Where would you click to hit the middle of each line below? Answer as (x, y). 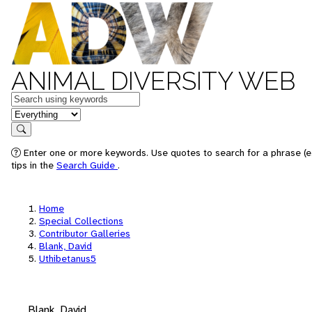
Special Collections (81, 221)
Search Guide (87, 165)
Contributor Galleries (85, 233)
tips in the (34, 165)
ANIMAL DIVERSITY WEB (153, 81)
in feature (33, 113)
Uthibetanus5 (68, 258)
